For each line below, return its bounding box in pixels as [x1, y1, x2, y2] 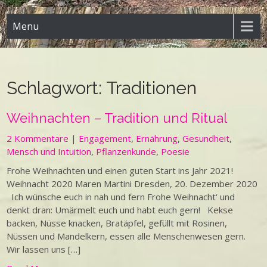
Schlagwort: [7, 77, 107, 98]
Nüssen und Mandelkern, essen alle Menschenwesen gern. [7, 230, 246, 242]
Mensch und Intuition [7, 145, 92, 157]
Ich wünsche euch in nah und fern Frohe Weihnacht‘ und [7, 191, 235, 203]
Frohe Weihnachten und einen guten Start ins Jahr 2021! [7, 164, 234, 176]
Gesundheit [182, 132, 230, 144]
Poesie [161, 145, 190, 157]
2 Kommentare [7, 132, 69, 144]
